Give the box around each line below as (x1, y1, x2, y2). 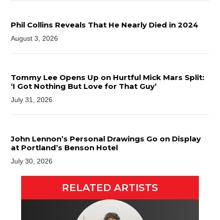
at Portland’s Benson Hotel (11, 143, 118, 153)
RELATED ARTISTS (61, 182, 158, 194)
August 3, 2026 (11, 34, 58, 43)
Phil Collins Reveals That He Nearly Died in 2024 (11, 20, 199, 30)
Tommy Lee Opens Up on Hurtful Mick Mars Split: (11, 73, 205, 82)
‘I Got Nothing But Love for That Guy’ (11, 82, 157, 91)
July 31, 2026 (11, 96, 53, 104)
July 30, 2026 (11, 157, 53, 165)
